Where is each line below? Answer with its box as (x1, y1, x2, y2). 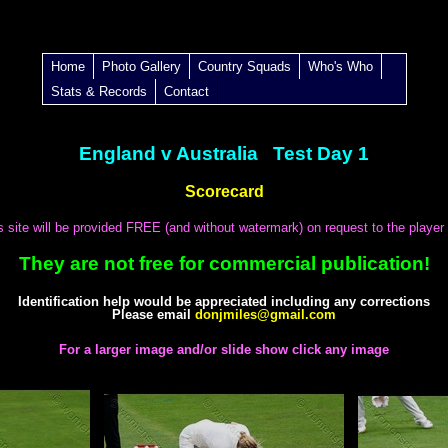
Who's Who (307, 59, 373, 74)
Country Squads (197, 59, 291, 74)
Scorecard (184, 182, 264, 200)
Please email (112, 306, 195, 322)
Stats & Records (50, 84, 147, 99)
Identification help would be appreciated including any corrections (18, 293, 430, 309)
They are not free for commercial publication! (18, 252, 430, 274)
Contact (163, 84, 209, 99)
